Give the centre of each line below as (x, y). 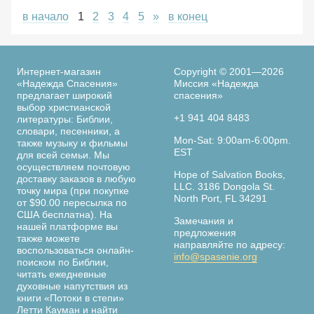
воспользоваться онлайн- (75, 251)
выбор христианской (64, 108)
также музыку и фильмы (72, 143)
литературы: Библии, (65, 120)
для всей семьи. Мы (63, 155)
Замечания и (204, 221)
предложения (205, 233)
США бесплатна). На (64, 215)
